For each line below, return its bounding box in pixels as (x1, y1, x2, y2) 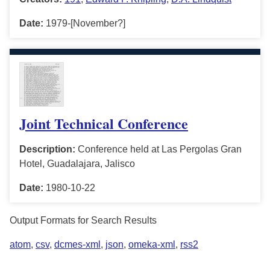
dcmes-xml (54, 239, 101, 250)
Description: (19, 144, 75, 155)
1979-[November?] (43, 18, 125, 29)
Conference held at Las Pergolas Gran (75, 144, 242, 155)
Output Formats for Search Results (10, 215, 157, 226)
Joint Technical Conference (19, 113, 188, 134)
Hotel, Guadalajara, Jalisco (19, 159, 135, 169)
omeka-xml (128, 239, 175, 250)
